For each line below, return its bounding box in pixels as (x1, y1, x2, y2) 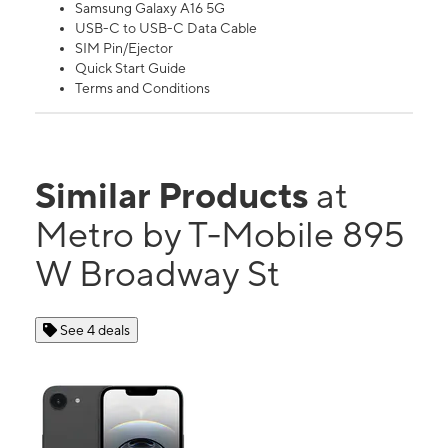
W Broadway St (35, 251, 280, 294)
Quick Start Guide (75, 59, 186, 76)
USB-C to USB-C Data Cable (75, 19, 257, 36)
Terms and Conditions (75, 79, 210, 96)
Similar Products (35, 173, 316, 216)
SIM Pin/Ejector (75, 39, 173, 56)
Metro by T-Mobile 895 (35, 212, 405, 255)
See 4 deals (60, 321, 130, 338)
